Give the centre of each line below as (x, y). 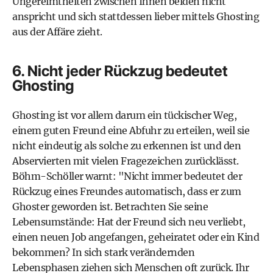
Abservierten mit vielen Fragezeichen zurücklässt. (126, 161)
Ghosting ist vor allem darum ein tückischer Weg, (124, 115)
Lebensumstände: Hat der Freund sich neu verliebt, (129, 222)
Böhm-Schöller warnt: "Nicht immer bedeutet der (127, 176)
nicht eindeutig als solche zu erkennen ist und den (126, 145)
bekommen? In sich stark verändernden (103, 252)
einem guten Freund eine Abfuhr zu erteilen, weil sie (131, 130)
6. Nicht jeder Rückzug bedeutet (120, 71)
